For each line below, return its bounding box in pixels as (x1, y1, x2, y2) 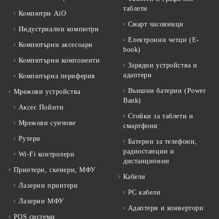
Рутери (18, 135, 41, 143)
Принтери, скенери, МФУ (13, 166, 96, 174)
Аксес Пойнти (18, 104, 64, 111)
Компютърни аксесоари (18, 41, 93, 49)
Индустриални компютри (18, 25, 99, 33)
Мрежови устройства (13, 88, 81, 96)
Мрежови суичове (18, 119, 76, 127)
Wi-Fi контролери (18, 151, 75, 158)
